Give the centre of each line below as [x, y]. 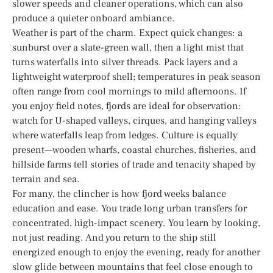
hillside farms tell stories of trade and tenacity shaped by [134, 164]
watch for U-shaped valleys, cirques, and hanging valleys [134, 120]
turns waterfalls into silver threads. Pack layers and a [125, 62]
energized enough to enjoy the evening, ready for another [136, 252]
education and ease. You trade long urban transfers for [129, 208]
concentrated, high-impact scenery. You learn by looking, [136, 223]
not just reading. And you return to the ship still [114, 237]
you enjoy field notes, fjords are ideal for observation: [127, 106]
